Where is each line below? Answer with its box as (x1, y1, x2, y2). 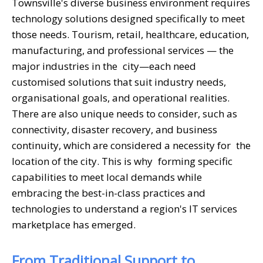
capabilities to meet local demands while (12, 170, 202, 184)
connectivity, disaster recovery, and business (12, 122, 217, 136)
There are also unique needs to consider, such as (12, 106, 237, 120)
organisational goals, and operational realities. (12, 90, 230, 104)
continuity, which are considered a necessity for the (12, 138, 251, 152)
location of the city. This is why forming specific (12, 154, 232, 168)
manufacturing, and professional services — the (12, 43, 234, 57)
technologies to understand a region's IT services (12, 201, 237, 215)
